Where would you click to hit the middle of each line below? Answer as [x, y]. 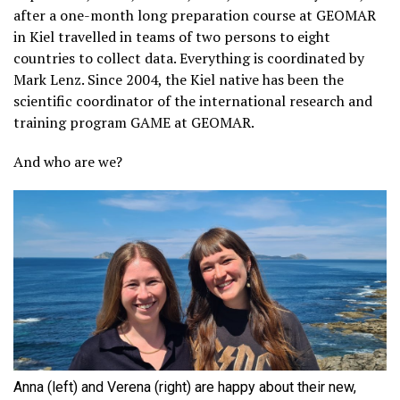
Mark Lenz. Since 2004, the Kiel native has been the [179, 79]
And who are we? [68, 162]
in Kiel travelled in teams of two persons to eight [172, 37]
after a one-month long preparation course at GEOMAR [195, 15]
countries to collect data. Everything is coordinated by [189, 58]
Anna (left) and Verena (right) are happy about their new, [185, 387]
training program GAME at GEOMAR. [134, 122]
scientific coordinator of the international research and [193, 101]
